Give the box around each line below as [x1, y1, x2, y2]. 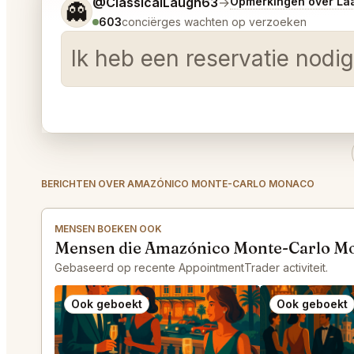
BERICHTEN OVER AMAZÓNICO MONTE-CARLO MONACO [41, 178, 314, 190]
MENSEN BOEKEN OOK [55, 223, 162, 235]
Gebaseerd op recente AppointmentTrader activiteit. [55, 261, 328, 274]
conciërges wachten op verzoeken [122, 15, 307, 28]
